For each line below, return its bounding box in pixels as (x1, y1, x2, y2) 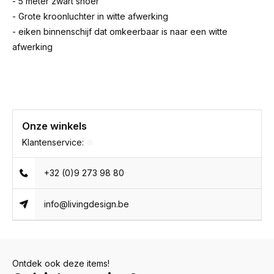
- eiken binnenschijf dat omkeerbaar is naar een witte (12, 26, 228, 37)
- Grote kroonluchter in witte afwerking (12, 11, 168, 21)
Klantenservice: (22, 137, 84, 147)
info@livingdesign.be (44, 199, 130, 209)
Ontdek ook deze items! (12, 258, 109, 268)
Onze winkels (22, 120, 87, 132)
